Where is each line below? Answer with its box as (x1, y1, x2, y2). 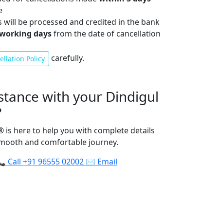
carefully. (49, 53, 84, 64)
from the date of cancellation (52, 28, 161, 39)
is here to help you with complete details (4, 125, 155, 136)
